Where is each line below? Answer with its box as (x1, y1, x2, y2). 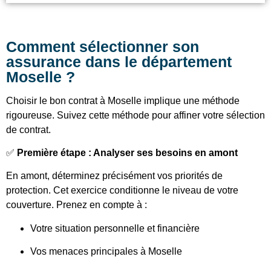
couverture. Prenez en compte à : (6, 200, 147, 211)
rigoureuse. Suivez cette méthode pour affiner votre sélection (6, 109, 265, 120)
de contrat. (6, 124, 51, 135)
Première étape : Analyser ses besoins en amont (17, 148, 238, 158)
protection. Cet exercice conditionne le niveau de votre (6, 185, 238, 196)
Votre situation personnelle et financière (30, 223, 200, 233)
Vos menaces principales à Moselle (30, 246, 182, 257)
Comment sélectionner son (6, 38, 199, 56)
